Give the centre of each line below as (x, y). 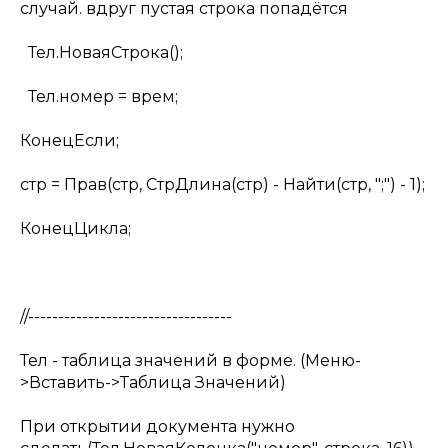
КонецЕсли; (69, 140)
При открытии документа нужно (157, 426)
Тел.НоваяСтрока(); (101, 52)
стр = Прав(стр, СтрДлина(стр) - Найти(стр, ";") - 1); (222, 184)
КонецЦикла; (75, 228)
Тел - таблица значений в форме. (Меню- (190, 360)
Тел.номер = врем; (99, 96)
